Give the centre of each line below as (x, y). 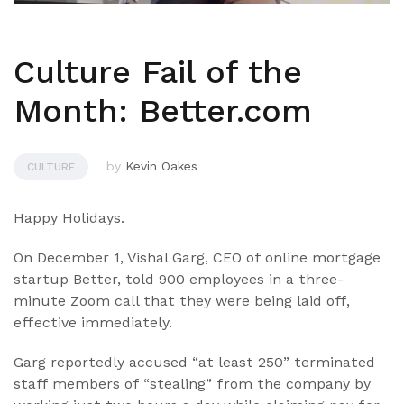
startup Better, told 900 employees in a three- (179, 280)
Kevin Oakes (161, 166)
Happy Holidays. (69, 218)
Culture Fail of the (158, 73)
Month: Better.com (163, 111)
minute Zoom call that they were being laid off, (182, 301)
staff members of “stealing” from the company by (192, 384)
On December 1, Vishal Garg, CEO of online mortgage (197, 258)
